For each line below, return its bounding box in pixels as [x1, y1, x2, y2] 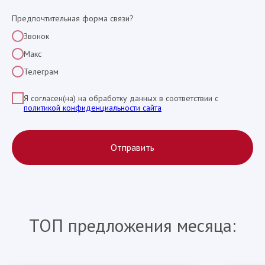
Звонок [24, 30, 49, 41]
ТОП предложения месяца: [29, 214, 236, 237]
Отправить [111, 141, 154, 154]
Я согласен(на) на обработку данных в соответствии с [24, 92, 218, 104]
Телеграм [24, 66, 59, 77]
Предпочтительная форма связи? [12, 13, 134, 24]
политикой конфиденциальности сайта [24, 102, 161, 113]
